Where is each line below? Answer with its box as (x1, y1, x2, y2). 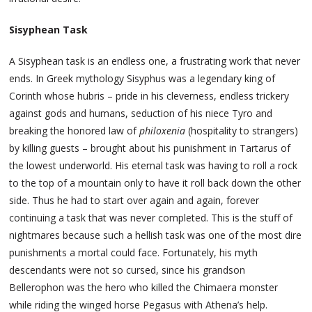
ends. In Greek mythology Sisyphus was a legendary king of (9, 72, 276, 86)
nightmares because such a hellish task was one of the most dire (9, 228, 302, 242)
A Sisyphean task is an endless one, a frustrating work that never (9, 54, 301, 68)
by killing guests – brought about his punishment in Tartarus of (9, 141, 291, 155)
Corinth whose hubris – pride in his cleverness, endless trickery (9, 89, 290, 103)
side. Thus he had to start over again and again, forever (9, 194, 260, 208)
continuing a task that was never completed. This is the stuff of (9, 211, 293, 225)
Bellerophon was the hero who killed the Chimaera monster (9, 281, 279, 295)
